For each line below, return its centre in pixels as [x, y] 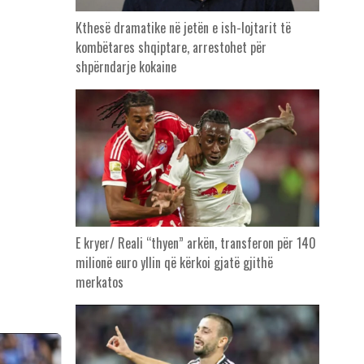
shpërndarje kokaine [126, 67]
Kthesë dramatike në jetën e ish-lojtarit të [183, 28]
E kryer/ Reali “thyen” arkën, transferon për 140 [195, 243]
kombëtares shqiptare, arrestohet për [171, 48]
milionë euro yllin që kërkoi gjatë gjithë [174, 263]
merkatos [99, 282]
